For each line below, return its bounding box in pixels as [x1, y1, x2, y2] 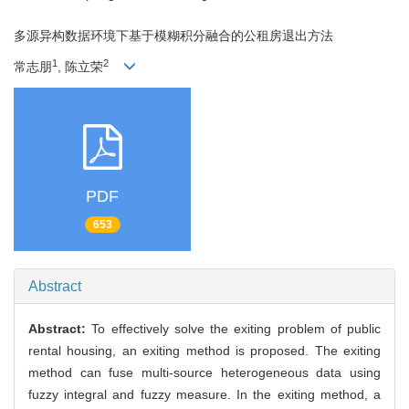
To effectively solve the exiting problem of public [91, 320, 381, 336]
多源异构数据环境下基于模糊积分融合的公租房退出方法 [14, 28, 333, 44]
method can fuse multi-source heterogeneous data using [28, 364, 381, 380]
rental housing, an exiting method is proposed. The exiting [28, 342, 381, 358]
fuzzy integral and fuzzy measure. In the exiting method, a [28, 386, 381, 402]
